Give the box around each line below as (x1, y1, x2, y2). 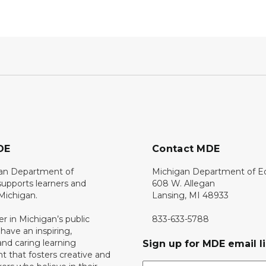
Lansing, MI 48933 (152, 190, 229, 201)
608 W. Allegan (152, 178, 215, 189)
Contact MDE (152, 143, 220, 154)
